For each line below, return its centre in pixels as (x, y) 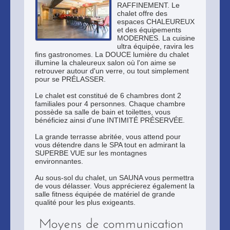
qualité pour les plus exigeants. (85, 202)
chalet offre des (142, 13)
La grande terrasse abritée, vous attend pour (108, 137)
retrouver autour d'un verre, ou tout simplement (112, 71)
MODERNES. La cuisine (156, 38)
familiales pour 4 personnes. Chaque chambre (110, 104)
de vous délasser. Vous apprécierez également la (115, 186)
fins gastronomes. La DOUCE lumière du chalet (112, 54)
